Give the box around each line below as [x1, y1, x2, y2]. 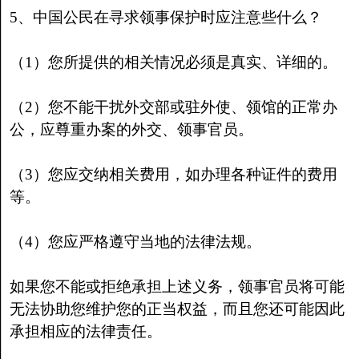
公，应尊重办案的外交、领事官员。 [9, 121, 253, 138]
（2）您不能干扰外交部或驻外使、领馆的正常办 [9, 99, 337, 115]
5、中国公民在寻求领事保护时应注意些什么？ [9, 9, 322, 26]
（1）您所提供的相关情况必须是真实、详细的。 [9, 54, 337, 71]
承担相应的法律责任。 [9, 323, 162, 340]
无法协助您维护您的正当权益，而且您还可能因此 [9, 301, 345, 317]
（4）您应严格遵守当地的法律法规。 [9, 233, 261, 250]
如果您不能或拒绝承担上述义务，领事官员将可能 [9, 278, 345, 295]
